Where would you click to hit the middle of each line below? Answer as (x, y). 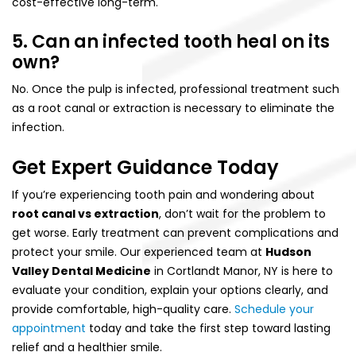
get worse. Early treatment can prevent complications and (175, 232)
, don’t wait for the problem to (242, 213)
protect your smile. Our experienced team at (139, 252)
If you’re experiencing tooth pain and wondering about (163, 194)
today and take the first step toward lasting (208, 328)
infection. (38, 127)
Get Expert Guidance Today (145, 167)
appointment (49, 328)
